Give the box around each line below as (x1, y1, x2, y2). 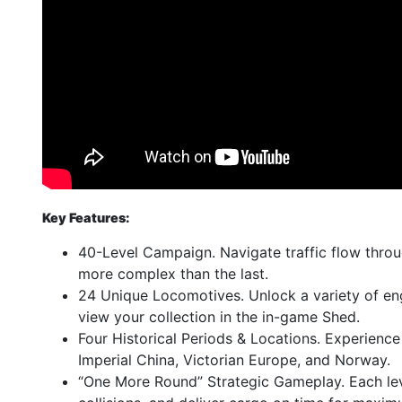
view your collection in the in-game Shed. (78, 308, 360, 326)
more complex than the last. (78, 265, 268, 283)
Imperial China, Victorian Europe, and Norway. (78, 351, 390, 369)
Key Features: (42, 210, 130, 225)
